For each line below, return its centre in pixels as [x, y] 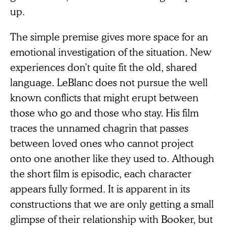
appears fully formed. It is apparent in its [100, 188]
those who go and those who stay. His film [104, 112]
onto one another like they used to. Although [112, 158]
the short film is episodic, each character [101, 173]
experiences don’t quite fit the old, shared [104, 67]
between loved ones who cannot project [102, 143]
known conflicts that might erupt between [104, 97]
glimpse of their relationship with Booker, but [111, 219]
